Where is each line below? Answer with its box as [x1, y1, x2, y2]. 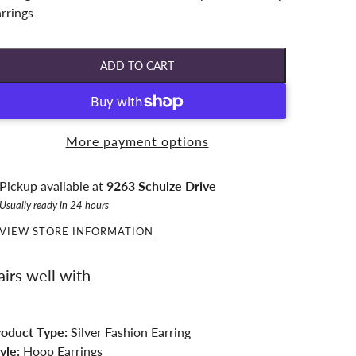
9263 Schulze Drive [106, 178, 216, 194]
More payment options [65, 133, 209, 149]
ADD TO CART [100, 58, 174, 72]
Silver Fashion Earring [68, 324, 191, 340]
